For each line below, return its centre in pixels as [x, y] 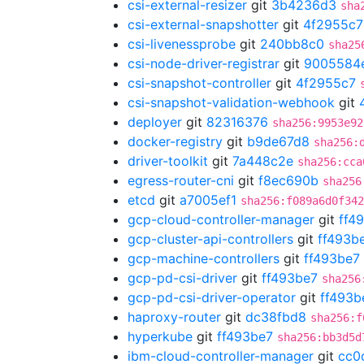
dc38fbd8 [276, 317]
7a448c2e [263, 161]
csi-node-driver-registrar [204, 63]
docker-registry [175, 141]
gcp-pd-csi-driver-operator [212, 297]
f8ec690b [288, 180]
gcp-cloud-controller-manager [221, 219]
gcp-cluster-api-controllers [210, 239]
